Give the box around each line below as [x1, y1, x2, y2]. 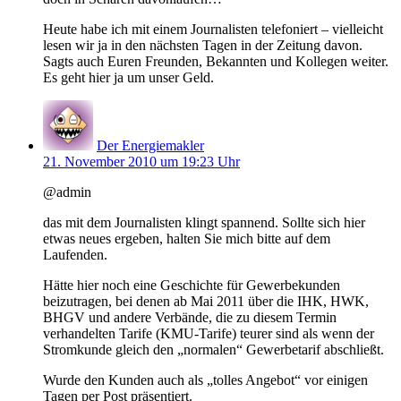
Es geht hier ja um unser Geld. [43, 69, 214, 85]
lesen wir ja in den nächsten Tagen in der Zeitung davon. [43, 37, 363, 53]
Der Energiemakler [97, 137, 204, 153]
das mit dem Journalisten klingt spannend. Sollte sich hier [43, 214, 365, 230]
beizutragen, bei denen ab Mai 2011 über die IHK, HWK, [43, 293, 369, 309]
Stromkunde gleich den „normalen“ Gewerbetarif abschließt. [43, 341, 384, 357]
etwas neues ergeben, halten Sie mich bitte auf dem [43, 230, 330, 246]
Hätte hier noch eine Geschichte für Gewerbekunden [43, 277, 340, 293]
